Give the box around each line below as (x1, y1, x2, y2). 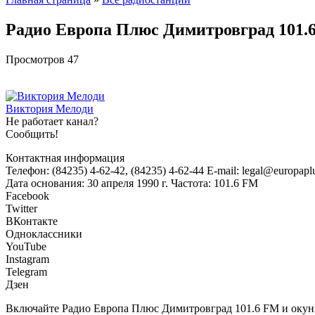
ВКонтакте (6, 214, 58, 227)
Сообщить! (6, 127, 58, 140)
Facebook (6, 189, 49, 202)
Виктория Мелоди (6, 102, 94, 115)
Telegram (6, 265, 47, 278)
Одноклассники (6, 227, 82, 240)
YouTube (6, 240, 46, 252)
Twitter (6, 202, 37, 214)
